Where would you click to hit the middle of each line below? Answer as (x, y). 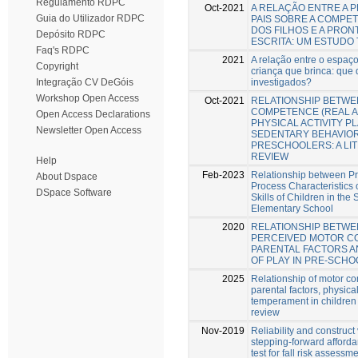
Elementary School (292, 208)
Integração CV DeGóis (85, 82)
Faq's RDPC (63, 50)
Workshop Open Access (88, 98)
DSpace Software (74, 193)
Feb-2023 (223, 175)
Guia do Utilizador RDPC (90, 18)
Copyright (57, 66)
